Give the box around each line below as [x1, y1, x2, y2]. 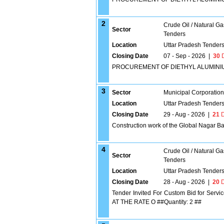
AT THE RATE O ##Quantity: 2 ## [112, 198, 201, 205]
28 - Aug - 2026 [163, 178, 205, 185]
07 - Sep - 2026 [163, 52, 205, 59]
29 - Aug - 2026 [163, 111, 205, 118]
